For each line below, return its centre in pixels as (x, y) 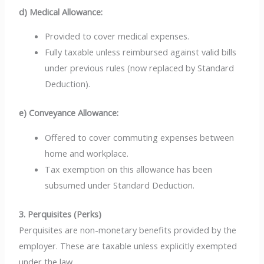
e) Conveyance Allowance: (69, 113)
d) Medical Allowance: (61, 11)
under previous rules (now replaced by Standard (140, 68)
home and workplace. (87, 153)
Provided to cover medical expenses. (117, 36)
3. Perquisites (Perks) (60, 214)
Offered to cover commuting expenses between (140, 137)
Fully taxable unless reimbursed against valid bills (141, 52)
